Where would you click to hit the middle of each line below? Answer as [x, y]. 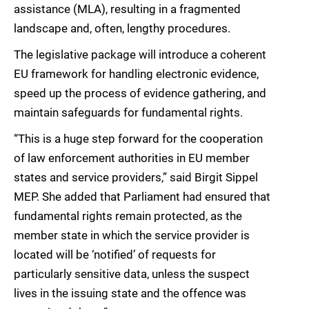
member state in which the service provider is [132, 236]
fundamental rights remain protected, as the [128, 216]
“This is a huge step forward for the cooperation [138, 139]
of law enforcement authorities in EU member [132, 158]
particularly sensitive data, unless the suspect [132, 274]
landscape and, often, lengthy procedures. [122, 29]
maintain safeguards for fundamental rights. [128, 113]
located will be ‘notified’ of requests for [115, 255]
